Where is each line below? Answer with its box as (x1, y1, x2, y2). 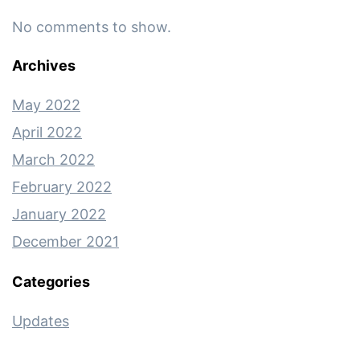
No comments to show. (12, 18, 171, 35)
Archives (12, 56, 76, 74)
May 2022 (12, 96, 80, 113)
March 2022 (12, 150, 95, 168)
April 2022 (12, 123, 82, 141)
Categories (12, 272, 90, 290)
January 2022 (12, 205, 106, 223)
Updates (12, 312, 69, 329)
